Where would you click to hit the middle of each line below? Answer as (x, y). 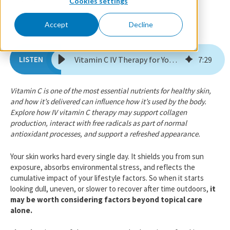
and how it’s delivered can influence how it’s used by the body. (108, 102)
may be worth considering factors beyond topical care (106, 199)
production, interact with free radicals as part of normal (99, 123)
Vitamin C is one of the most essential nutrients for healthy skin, (111, 91)
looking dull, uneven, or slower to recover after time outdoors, (110, 188)
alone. (21, 210)
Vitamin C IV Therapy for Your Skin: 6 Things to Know (173, 60)
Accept (56, 25)
